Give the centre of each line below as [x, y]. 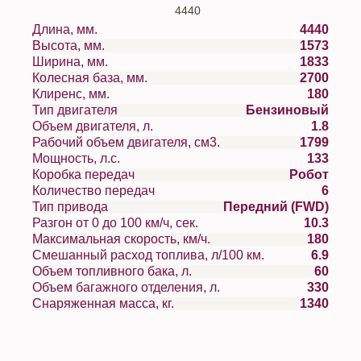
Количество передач [130, 191]
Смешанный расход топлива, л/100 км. [148, 255]
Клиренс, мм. [99, 94]
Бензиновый [287, 110]
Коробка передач [110, 174]
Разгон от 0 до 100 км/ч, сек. [115, 223]
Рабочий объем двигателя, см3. [207, 142]
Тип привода [70, 207]
